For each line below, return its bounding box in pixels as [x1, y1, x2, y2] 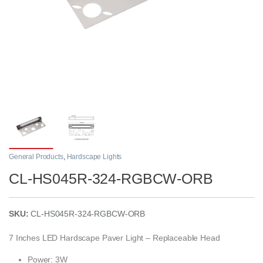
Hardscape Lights [66, 153, 122, 161]
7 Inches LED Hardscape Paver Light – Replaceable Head [9, 233, 220, 243]
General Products [9, 153, 63, 161]
